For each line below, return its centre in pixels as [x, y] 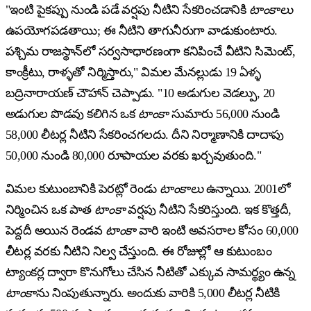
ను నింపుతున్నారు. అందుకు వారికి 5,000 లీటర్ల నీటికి [158, 293]
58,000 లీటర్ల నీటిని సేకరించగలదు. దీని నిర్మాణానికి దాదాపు [145, 134]
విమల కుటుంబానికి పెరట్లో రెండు [83, 188]
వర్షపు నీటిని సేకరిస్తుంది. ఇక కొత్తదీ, [208, 209]
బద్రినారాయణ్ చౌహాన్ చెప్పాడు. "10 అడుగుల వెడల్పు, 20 [140, 93]
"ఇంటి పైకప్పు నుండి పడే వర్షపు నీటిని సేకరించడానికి [127, 9]
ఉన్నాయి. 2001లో [247, 188]
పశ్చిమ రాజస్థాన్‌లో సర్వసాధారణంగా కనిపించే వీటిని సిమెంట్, [151, 51]
